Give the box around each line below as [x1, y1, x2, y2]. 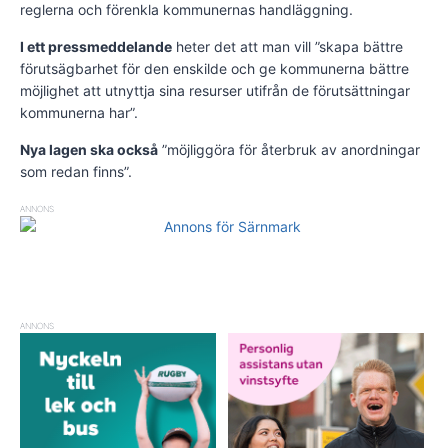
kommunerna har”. [20, 104, 138, 122]
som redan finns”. [20, 163, 132, 181]
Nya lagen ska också [20, 141, 158, 159]
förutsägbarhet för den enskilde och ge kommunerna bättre [20, 60, 409, 78]
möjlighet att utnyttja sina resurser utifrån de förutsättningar [20, 82, 410, 100]
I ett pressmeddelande [20, 38, 172, 56]
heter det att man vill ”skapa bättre [172, 38, 403, 56]
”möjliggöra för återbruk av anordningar [158, 141, 420, 159]
